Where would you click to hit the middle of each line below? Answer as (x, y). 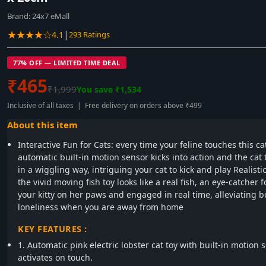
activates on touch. (55, 257)
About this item (42, 125)
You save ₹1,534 (109, 89)
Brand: (20, 16)
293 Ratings (89, 34)
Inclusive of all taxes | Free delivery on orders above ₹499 (104, 105)
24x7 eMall (51, 16)
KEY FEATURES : (53, 229)
